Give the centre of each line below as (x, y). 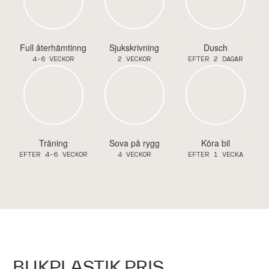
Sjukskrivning (134, 47)
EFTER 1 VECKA (216, 155)
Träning (53, 143)
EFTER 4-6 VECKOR (53, 155)
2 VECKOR (134, 59)
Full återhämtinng (53, 47)
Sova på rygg (134, 143)
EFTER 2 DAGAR (216, 59)
